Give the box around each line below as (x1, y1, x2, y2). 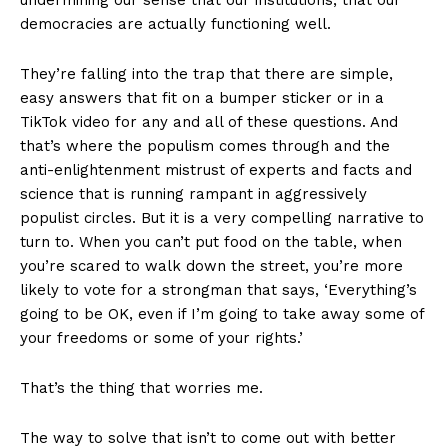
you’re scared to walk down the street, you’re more (20, 256, 403, 275)
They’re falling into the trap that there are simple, (20, 64, 393, 83)
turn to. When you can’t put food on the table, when (20, 232, 402, 251)
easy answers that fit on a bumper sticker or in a (20, 88, 384, 107)
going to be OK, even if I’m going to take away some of (20, 304, 424, 323)
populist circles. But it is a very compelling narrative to (20, 208, 424, 227)
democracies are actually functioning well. (20, 14, 331, 33)
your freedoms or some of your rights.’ (20, 328, 303, 347)
